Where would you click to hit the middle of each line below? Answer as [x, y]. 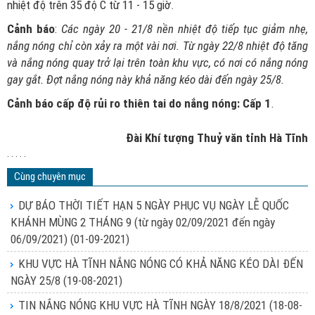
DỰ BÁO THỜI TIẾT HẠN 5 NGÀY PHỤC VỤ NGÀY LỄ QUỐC [154, 205]
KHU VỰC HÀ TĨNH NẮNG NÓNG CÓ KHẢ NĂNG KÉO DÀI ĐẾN [161, 264]
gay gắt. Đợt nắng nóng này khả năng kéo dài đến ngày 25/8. [146, 79]
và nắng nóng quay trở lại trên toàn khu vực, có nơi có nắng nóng [157, 63]
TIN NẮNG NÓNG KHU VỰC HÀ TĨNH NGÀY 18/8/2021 [144, 305]
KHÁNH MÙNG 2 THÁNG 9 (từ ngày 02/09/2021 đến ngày [143, 222]
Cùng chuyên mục [50, 176]
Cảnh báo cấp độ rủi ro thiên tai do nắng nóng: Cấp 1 [139, 103]
